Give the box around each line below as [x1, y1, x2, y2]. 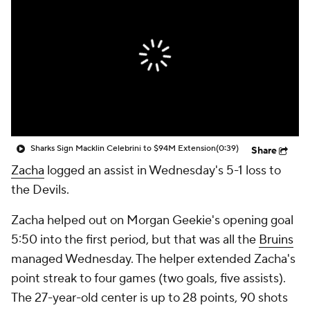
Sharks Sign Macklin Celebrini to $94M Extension [30, 143, 216, 154]
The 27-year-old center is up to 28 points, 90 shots [11, 290, 288, 306]
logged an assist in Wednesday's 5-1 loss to [44, 163, 281, 179]
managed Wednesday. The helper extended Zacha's [11, 251, 295, 267]
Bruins [259, 232, 293, 248]
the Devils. [11, 182, 69, 198]
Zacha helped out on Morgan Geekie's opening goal [11, 212, 293, 228]
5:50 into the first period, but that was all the [11, 232, 259, 248]
